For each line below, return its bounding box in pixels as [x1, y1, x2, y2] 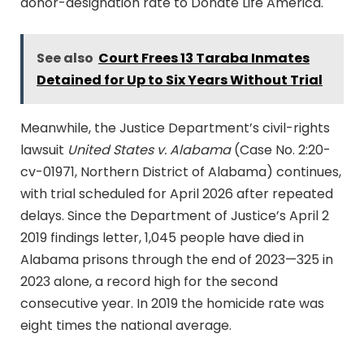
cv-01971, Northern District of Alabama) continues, [20, 162, 341, 181]
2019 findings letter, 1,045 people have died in [20, 227, 304, 247]
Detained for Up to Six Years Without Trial [37, 70, 323, 89]
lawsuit [20, 140, 67, 159]
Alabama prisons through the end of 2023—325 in [20, 249, 333, 269]
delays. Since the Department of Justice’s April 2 [20, 206, 329, 225]
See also [37, 48, 93, 67]
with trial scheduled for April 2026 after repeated [20, 184, 333, 203]
